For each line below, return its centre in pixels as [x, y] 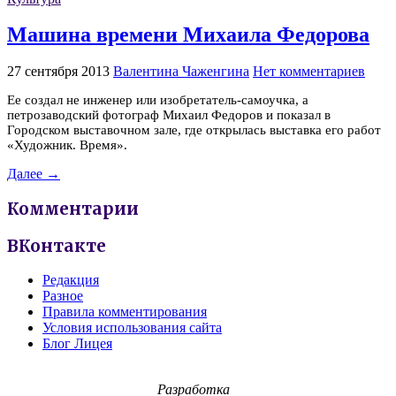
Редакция [71, 280]
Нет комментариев [309, 72]
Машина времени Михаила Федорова [188, 35]
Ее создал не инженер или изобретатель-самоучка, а [158, 100]
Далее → [34, 174]
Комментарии [73, 209]
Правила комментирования [125, 312]
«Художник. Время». [67, 145]
